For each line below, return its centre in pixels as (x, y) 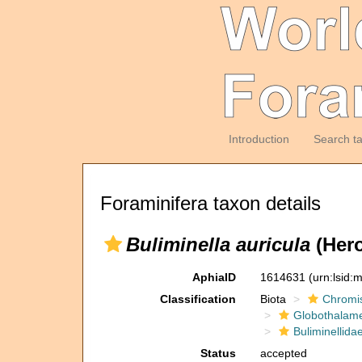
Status (218, 353)
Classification (198, 299)
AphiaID (214, 277)
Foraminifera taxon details (210, 203)
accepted (283, 353)
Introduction (259, 139)
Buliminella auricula (218, 244)
